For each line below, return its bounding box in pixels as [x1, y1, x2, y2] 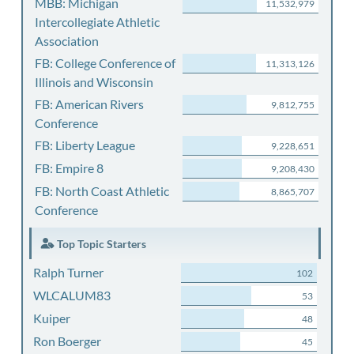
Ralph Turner [32, 265, 104, 280]
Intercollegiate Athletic [35, 14, 160, 29]
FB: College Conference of [35, 55, 175, 70]
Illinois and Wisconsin [35, 74, 153, 89]
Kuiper [32, 311, 70, 326]
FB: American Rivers [35, 96, 144, 111]
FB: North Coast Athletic [35, 183, 169, 198]
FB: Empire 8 [35, 160, 104, 175]
